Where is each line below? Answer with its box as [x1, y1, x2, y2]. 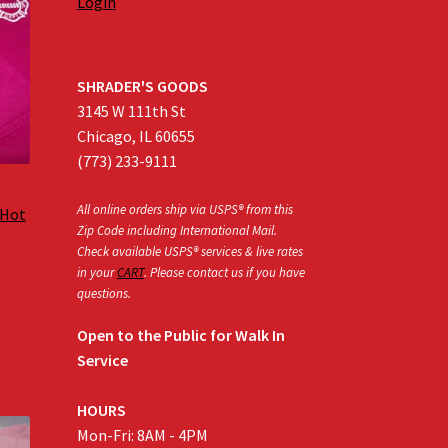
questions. [76, 285, 131, 303]
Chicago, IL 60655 [76, 126, 195, 147]
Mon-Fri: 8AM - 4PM [76, 424, 208, 445]
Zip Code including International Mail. [76, 222, 277, 240]
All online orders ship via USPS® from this [76, 201, 293, 219]
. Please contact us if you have [143, 264, 305, 282]
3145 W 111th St [76, 101, 186, 122]
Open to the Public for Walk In [76, 324, 285, 345]
